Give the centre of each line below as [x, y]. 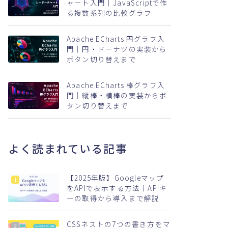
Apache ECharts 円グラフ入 [116, 39]
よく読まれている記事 [68, 148]
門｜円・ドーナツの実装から [117, 49]
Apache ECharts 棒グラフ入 [116, 85]
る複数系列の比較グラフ [109, 13]
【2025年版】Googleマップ [116, 178]
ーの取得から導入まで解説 [113, 198]
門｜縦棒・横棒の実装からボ [117, 95]
